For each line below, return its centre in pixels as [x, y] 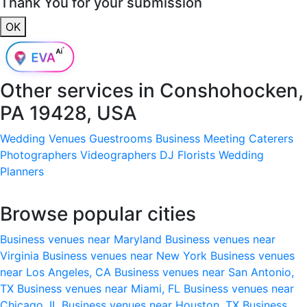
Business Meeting [200, 138]
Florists [196, 155]
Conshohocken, [232, 90]
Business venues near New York [126, 255]
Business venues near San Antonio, [204, 272]
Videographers [118, 155]
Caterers [271, 138]
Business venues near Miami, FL [100, 288]
